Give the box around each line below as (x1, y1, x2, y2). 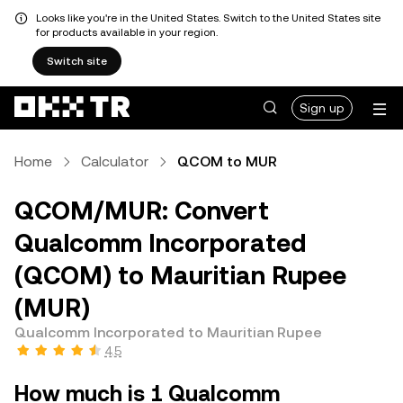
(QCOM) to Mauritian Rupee (14, 261, 346, 290)
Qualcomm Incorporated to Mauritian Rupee (14, 324, 322, 341)
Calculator (81, 153, 148, 170)
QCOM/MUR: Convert (14, 196, 269, 225)
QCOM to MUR (177, 153, 277, 170)
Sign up (300, 101, 345, 115)
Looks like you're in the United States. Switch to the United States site (36, 12, 381, 24)
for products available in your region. (36, 26, 218, 39)
